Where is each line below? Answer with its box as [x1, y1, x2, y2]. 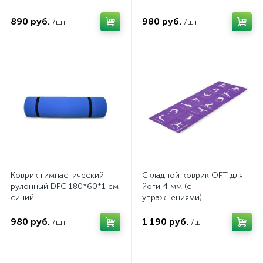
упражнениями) [142, 193, 202, 203]
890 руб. [11, 16, 50, 27]
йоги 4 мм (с [142, 181, 191, 191]
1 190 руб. [142, 216, 188, 227]
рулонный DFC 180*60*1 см [11, 181, 119, 191]
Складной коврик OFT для [142, 170, 243, 180]
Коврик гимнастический [11, 170, 104, 180]
